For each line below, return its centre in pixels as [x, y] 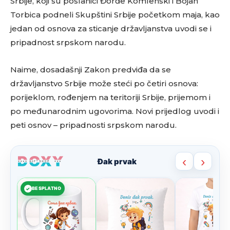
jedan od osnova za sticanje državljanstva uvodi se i [111, 28]
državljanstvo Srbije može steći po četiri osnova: [104, 83]
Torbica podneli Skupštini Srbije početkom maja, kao [115, 15]
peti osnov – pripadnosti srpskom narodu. [93, 125]
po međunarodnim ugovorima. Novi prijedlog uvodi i [115, 111]
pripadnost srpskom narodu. [68, 42]
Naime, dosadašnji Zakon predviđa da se [91, 70]
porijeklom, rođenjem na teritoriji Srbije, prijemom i [110, 97]
